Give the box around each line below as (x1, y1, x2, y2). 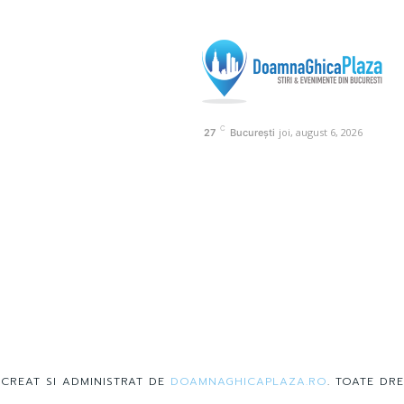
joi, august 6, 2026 (279, 125, 363, 139)
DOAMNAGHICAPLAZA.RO (170, 372, 327, 390)
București (230, 125, 275, 139)
